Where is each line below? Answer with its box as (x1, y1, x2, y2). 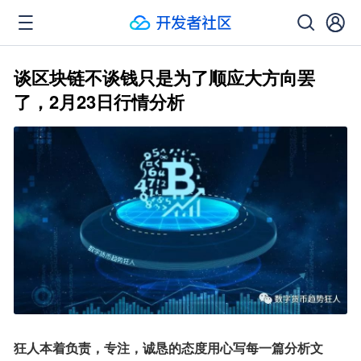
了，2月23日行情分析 (14, 89, 185, 114)
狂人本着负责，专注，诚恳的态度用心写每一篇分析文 (14, 338, 323, 358)
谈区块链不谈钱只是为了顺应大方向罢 (14, 64, 315, 90)
